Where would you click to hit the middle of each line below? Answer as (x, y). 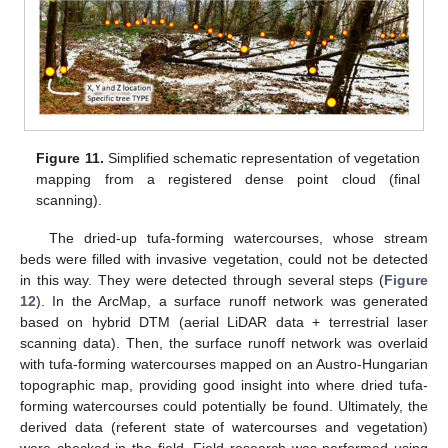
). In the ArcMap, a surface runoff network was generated (232, 301)
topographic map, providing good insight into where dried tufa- (224, 385)
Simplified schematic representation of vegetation (261, 157)
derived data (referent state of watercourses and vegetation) (224, 427)
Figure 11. (70, 157)
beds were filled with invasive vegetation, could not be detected (224, 259)
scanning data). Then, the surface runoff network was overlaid (224, 343)
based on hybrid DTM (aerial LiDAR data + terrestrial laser (224, 322)
